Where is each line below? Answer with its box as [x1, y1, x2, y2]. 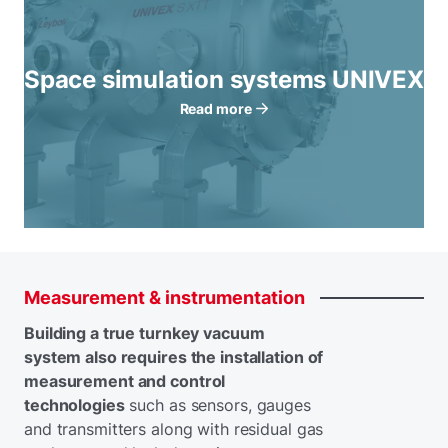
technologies [24, 395, 125, 415]
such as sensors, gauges [124, 395, 311, 415]
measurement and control [24, 371, 226, 391]
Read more [179, 100, 252, 117]
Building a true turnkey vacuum [24, 323, 265, 343]
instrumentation [165, 287, 305, 308]
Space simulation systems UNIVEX [24, 65, 424, 94]
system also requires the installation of [24, 347, 324, 367]
